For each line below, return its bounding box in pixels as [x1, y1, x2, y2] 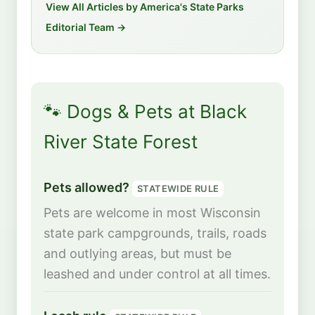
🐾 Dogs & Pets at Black [44, 100, 247, 122]
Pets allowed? [44, 180, 132, 195]
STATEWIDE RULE [137, 182, 219, 194]
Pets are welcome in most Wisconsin [44, 205, 261, 221]
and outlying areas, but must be [44, 246, 231, 262]
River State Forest [44, 130, 198, 153]
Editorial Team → [46, 21, 126, 34]
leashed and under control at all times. [44, 266, 271, 282]
